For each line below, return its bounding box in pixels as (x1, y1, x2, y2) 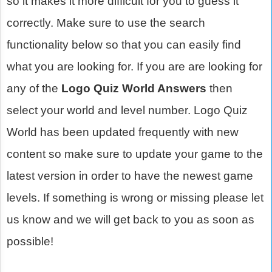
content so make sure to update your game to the (7, 147, 263, 160)
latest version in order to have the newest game (7, 169, 253, 182)
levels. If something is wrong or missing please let (7, 191, 263, 204)
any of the (7, 81, 61, 95)
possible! (7, 234, 53, 248)
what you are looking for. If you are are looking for (7, 59, 262, 73)
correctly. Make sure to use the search (7, 16, 205, 29)
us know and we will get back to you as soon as (7, 212, 254, 226)
